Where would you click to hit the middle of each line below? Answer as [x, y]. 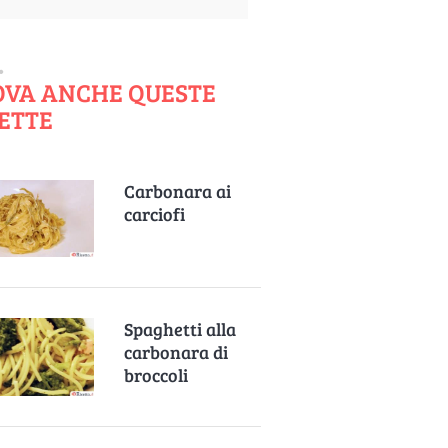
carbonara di [176, 352]
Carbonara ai [178, 191]
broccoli [156, 375]
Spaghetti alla [180, 329]
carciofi [155, 214]
